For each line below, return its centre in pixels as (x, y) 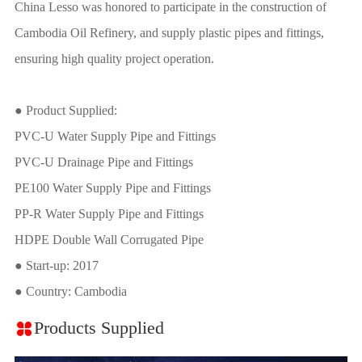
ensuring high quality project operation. (114, 58)
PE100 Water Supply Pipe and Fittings (112, 187)
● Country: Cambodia (70, 291)
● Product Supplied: (65, 110)
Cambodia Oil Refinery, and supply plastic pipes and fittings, (169, 32)
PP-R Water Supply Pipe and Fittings (109, 213)
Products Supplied (99, 328)
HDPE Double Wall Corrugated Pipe (109, 239)
